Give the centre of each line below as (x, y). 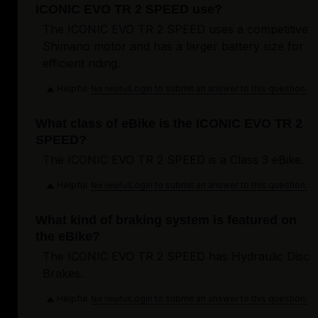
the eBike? (68, 237)
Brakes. (63, 274)
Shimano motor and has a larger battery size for (173, 46)
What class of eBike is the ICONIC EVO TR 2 (169, 124)
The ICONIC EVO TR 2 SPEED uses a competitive (175, 29)
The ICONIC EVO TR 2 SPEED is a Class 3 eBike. (173, 160)
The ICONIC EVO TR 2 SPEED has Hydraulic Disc (176, 257)
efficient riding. (81, 64)
